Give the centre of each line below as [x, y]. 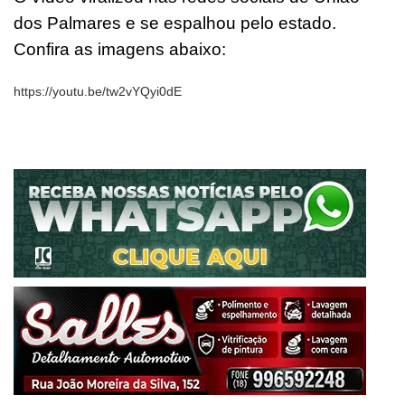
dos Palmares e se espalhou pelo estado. [175, 23]
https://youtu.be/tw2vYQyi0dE [98, 91]
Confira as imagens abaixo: [120, 49]
